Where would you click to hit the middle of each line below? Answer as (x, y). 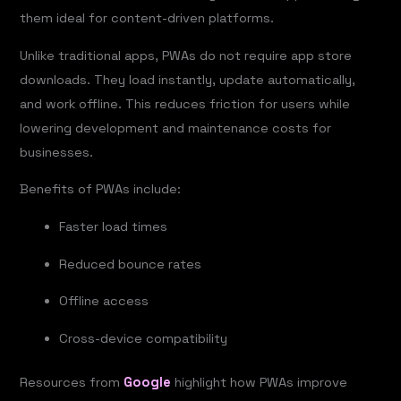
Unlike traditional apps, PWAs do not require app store (186, 55)
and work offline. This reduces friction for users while (185, 103)
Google (148, 382)
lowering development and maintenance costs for (176, 128)
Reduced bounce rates (131, 264)
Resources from (72, 382)
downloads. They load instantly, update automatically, (188, 79)
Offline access (104, 301)
